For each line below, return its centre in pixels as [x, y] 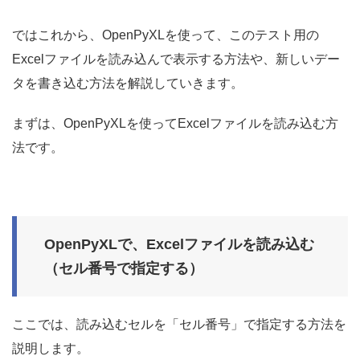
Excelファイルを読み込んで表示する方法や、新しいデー [176, 59]
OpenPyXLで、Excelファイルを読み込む [179, 245]
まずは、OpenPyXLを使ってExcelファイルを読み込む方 [175, 124]
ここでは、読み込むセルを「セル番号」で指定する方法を [179, 325]
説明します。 [51, 349]
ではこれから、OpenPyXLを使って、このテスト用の [166, 35]
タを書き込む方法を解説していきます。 [128, 84]
